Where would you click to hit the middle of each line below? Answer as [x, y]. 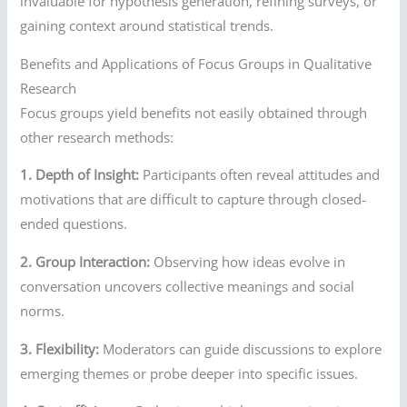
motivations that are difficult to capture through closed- [194, 199]
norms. [43, 311]
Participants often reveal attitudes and [260, 175]
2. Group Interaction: [85, 262]
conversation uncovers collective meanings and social [188, 287]
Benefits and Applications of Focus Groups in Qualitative [196, 63]
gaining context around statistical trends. [147, 26]
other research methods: [97, 137]
